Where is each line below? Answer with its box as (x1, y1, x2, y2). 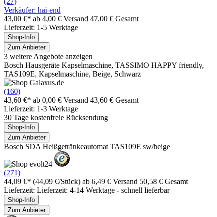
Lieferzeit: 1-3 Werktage (4, 104, 78, 113)
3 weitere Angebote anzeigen (4, 52, 93, 61)
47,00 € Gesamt (90, 14, 139, 23)
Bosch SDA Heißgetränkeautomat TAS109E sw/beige (4, 142, 170, 151)
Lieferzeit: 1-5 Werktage (4, 23, 78, 31)
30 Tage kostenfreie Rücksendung (4, 113, 108, 122)
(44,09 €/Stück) (33, 177, 80, 186)
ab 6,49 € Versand (82, 177, 139, 186)
